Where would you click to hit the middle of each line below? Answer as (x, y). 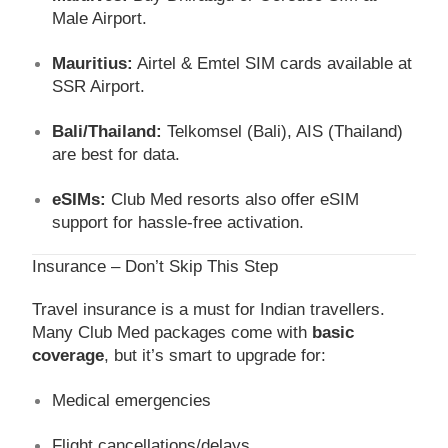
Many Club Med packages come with (172, 332)
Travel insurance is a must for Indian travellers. (209, 309)
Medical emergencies (132, 400)
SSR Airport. (99, 86)
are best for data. (116, 154)
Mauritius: (93, 63)
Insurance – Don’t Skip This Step (155, 266)
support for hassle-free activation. (178, 222)
